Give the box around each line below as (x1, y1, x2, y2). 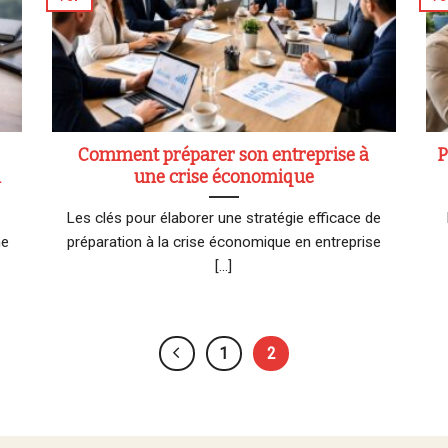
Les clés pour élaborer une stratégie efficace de (66, 208, 382, 227)
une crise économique (133, 166, 314, 188)
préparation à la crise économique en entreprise (66, 232, 381, 251)
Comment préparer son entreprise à (78, 144, 370, 166)
